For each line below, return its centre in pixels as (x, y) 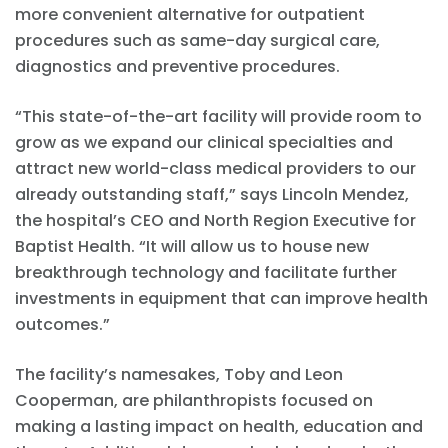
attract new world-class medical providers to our (215, 168)
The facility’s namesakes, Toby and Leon (179, 374)
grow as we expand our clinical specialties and (204, 142)
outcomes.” (62, 324)
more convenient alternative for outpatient (190, 14)
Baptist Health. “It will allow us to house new (192, 246)
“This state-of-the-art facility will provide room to (218, 116)
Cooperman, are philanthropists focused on (194, 400)
